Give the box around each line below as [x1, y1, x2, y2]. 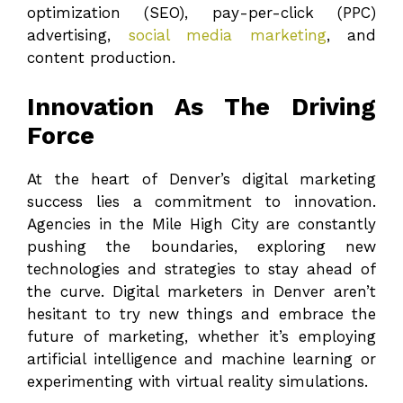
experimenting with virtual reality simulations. [27, 372, 368, 390]
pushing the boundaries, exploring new [27, 237, 376, 255]
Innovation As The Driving [27, 92, 376, 121]
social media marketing [128, 26, 327, 45]
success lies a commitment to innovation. [27, 192, 376, 210]
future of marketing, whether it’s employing [27, 327, 376, 345]
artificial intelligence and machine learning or [27, 349, 376, 368]
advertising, [27, 26, 129, 45]
